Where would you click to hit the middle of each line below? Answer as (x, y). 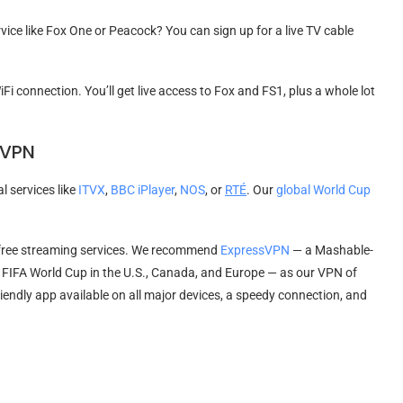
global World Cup (323, 189)
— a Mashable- (331, 250)
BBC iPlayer (143, 189)
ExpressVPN (255, 250)
